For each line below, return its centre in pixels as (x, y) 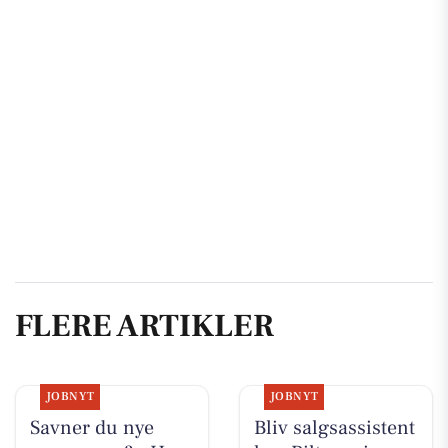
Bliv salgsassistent (334, 427)
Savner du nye (91, 427)
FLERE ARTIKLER (144, 326)
